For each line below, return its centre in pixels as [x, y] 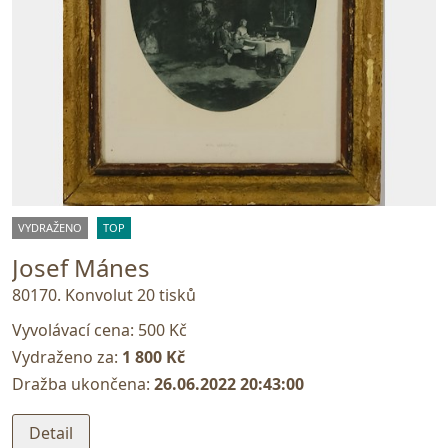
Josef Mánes [81, 268]
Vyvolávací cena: [75, 330]
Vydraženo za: [67, 357]
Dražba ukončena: [83, 384]
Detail [51, 433]
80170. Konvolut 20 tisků [104, 295]
